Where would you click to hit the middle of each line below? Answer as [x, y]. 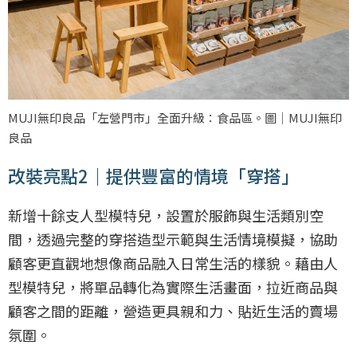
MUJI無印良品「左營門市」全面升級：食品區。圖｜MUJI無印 [175, 118]
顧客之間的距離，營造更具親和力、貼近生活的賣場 [173, 311]
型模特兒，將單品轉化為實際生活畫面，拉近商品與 [173, 287]
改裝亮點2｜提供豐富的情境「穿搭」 [153, 176]
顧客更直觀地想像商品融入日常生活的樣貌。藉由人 [173, 263]
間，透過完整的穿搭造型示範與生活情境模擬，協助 [173, 239]
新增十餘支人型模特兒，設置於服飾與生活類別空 [166, 216]
